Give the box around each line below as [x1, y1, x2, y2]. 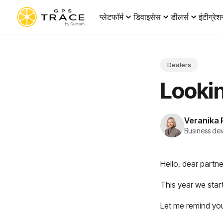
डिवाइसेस [133, 12, 161, 22]
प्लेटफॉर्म [100, 12, 123, 22]
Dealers [167, 61, 191, 69]
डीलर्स [171, 12, 189, 22]
